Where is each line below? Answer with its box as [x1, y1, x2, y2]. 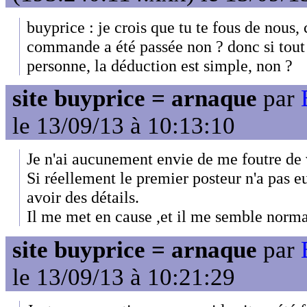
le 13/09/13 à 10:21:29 [12, 263, 235, 291]
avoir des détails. [27, 188, 139, 207]
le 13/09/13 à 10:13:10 [12, 112, 235, 140]
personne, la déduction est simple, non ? [27, 56, 293, 75]
